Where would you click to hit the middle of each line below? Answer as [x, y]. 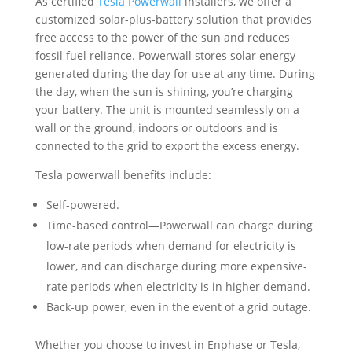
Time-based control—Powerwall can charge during [179, 81]
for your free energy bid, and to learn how [183, 236]
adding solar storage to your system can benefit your [174, 254]
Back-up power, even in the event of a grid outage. [178, 162]
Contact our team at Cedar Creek [214, 218]
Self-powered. [82, 60]
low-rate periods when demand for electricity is [171, 101]
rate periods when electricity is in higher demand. [178, 142]
